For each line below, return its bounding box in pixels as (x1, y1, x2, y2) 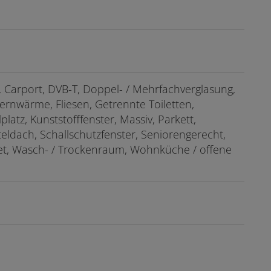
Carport (4, 81, 42, 96)
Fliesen (56, 96, 90, 111)
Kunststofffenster (30, 111, 114, 126)
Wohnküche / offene (130, 142, 232, 157)
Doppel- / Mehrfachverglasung (83, 81, 233, 96)
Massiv (120, 111, 152, 126)
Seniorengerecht (141, 126, 223, 142)
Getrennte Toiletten (95, 96, 192, 111)
